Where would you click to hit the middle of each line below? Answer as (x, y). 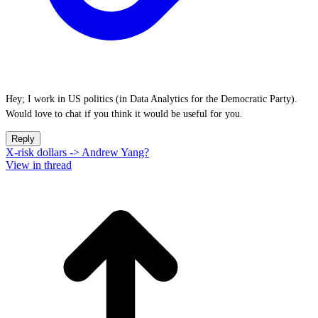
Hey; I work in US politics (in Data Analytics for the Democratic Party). (152, 99)
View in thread (39, 165)
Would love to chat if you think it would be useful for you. (124, 114)
